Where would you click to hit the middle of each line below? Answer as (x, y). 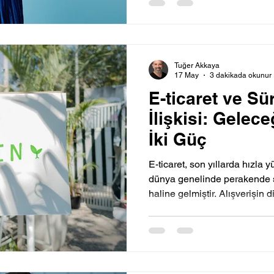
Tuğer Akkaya (197, 65)
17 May (187, 76)
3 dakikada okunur (241, 76)
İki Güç (178, 139)
